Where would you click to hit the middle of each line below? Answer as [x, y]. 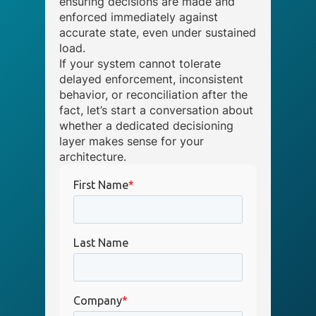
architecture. [93, 157]
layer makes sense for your [132, 141]
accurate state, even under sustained [158, 32]
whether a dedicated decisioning [146, 126]
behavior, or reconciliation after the [153, 95]
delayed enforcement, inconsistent [151, 79]
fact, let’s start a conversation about [156, 110]
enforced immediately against [139, 17]
